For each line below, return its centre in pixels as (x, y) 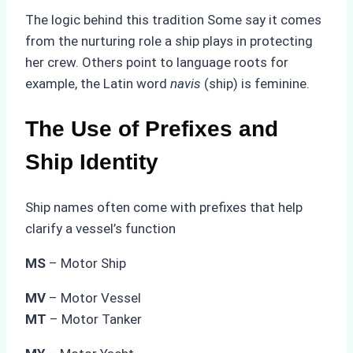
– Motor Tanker (94, 319)
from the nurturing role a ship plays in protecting (169, 41)
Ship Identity (92, 162)
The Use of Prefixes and (152, 128)
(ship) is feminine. (255, 83)
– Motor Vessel (93, 297)
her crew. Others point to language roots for (157, 62)
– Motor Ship (87, 263)
